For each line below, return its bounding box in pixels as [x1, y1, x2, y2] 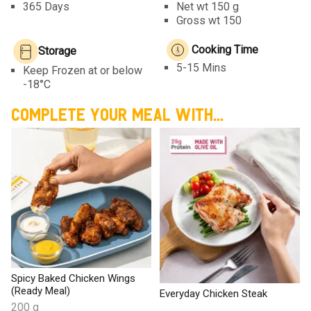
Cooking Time [192, 42, 258, 56]
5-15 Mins [176, 60, 226, 74]
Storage [38, 44, 77, 58]
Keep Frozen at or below [23, 63, 143, 77]
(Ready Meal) [11, 284, 70, 297]
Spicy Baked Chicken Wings [11, 271, 135, 285]
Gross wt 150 [176, 13, 242, 27]
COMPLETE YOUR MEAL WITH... [11, 102, 224, 124]
